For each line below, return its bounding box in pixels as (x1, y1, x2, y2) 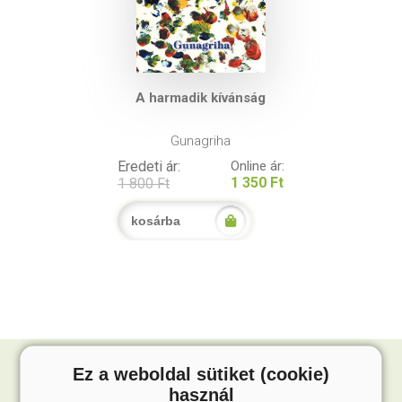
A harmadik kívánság (135, 89, 267, 106)
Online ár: (230, 158, 284, 175)
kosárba (131, 214, 180, 229)
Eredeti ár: (118, 158, 180, 176)
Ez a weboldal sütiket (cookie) (73, 363, 329, 384)
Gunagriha (170, 133, 232, 150)
